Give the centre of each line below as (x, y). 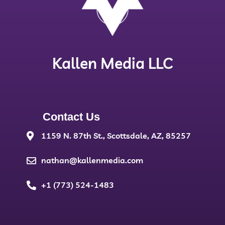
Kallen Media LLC (113, 64)
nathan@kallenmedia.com (92, 160)
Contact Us (71, 117)
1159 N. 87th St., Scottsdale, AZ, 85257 (116, 136)
